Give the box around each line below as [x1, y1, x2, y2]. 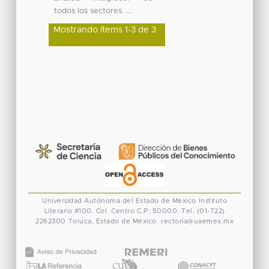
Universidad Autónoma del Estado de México [42, 197, 196, 204]
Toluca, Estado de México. [68, 217, 159, 225]
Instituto [198, 197, 227, 204]
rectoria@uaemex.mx [161, 217, 234, 225]
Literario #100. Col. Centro [44, 207, 134, 214]
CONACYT [174, 249, 219, 259]
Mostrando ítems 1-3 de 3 [53, 25, 156, 34]
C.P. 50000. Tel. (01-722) [137, 207, 225, 214]
